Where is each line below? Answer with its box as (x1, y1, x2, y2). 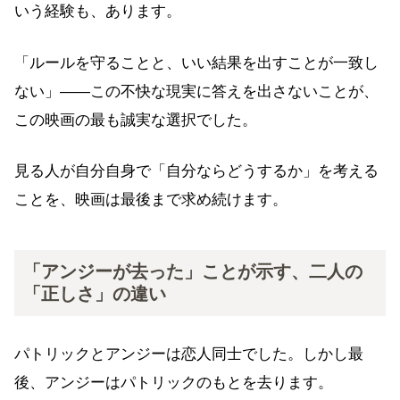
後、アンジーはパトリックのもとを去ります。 (14, 374, 333, 392)
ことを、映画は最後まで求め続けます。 (14, 191, 287, 209)
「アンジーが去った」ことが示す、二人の (23, 262, 362, 282)
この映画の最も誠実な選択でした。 (14, 111, 257, 129)
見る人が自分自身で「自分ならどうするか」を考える (14, 162, 379, 180)
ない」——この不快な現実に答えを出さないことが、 (14, 82, 379, 100)
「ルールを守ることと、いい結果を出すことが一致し (14, 54, 379, 71)
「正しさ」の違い (23, 284, 166, 304)
